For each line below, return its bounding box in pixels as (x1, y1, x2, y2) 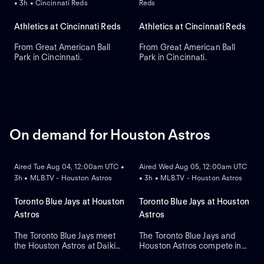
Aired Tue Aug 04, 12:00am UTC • (14, 162, 124, 171)
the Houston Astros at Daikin (14, 240, 120, 250)
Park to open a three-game (14, 250, 116, 260)
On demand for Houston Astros (9, 126, 210, 144)
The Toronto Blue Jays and (139, 230, 236, 240)
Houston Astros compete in (139, 240, 242, 250)
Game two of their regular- (139, 250, 239, 260)
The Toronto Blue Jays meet (14, 230, 115, 240)
